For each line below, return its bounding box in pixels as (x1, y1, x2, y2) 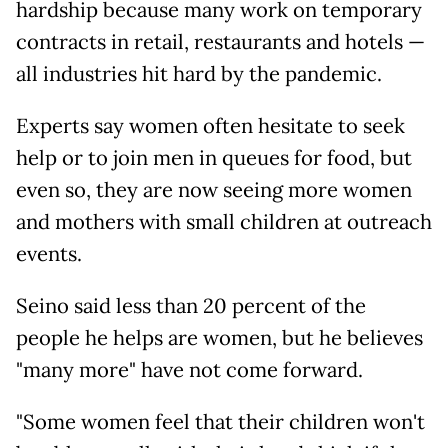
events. (16, 240, 82, 267)
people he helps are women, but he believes (16, 324, 423, 351)
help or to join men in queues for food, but (16, 144, 412, 171)
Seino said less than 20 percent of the (16, 292, 366, 319)
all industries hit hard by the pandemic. (16, 60, 382, 87)
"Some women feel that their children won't (16, 408, 425, 435)
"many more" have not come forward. (16, 356, 363, 383)
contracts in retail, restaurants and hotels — (16, 28, 425, 55)
